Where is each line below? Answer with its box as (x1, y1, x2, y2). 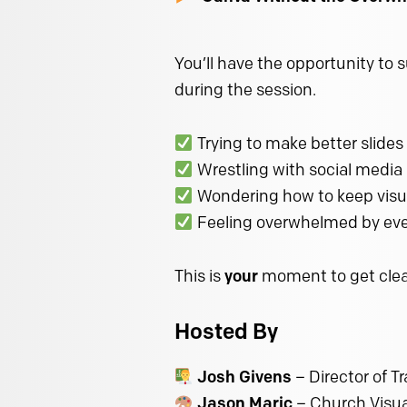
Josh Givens (196, 367, 292, 388)
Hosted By (174, 318, 278, 345)
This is (174, 266, 224, 287)
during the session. (174, 80, 316, 101)
